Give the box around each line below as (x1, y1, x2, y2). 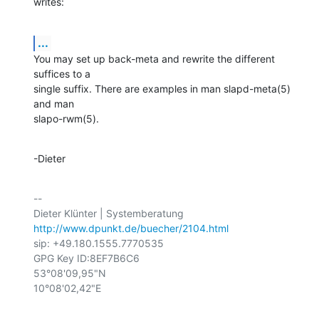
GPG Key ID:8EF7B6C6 (33, 251, 140, 264)
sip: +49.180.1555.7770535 (33, 236, 164, 249)
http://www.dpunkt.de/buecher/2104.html (33, 221, 229, 234)
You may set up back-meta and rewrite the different (33, 52, 275, 65)
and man (33, 97, 74, 110)
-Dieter (33, 152, 66, 164)
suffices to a (33, 67, 90, 80)
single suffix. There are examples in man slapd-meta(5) (33, 82, 291, 95)
